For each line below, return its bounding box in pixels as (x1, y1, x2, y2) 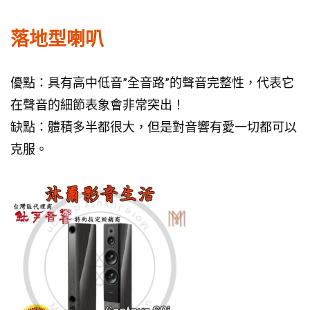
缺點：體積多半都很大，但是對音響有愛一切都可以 (10, 119, 297, 135)
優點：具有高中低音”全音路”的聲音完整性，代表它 (10, 75, 294, 91)
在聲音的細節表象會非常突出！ (10, 97, 185, 113)
